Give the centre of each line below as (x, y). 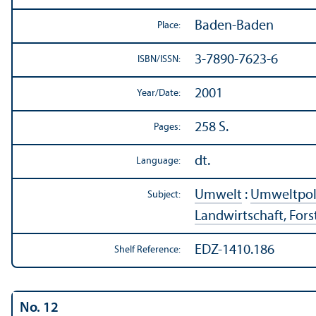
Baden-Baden (234, 26)
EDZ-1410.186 (235, 251)
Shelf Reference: (147, 250)
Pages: (167, 128)
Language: (158, 162)
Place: (169, 26)
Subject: (164, 195)
